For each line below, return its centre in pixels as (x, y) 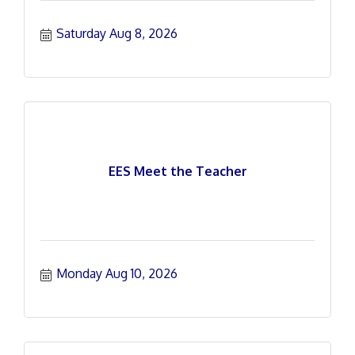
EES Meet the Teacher (177, 171)
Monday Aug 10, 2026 (117, 273)
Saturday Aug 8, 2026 (117, 33)
